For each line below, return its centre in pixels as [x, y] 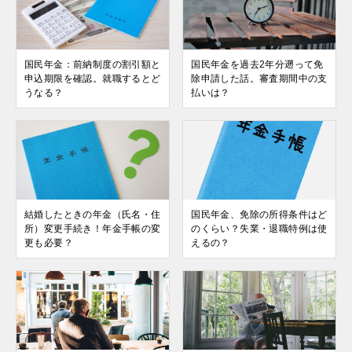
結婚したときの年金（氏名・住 [93, 214]
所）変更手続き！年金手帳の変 [93, 228]
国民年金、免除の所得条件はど [259, 214]
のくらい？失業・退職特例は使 [259, 228]
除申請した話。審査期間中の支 [259, 78]
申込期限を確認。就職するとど [93, 78]
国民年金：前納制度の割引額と [93, 64]
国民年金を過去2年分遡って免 [257, 64]
